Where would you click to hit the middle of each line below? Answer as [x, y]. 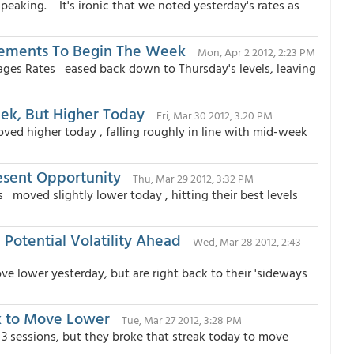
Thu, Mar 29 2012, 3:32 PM [193, 178]
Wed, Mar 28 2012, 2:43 [247, 241]
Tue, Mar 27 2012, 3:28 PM [182, 320]
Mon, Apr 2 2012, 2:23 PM [256, 52]
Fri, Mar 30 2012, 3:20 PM [215, 115]
